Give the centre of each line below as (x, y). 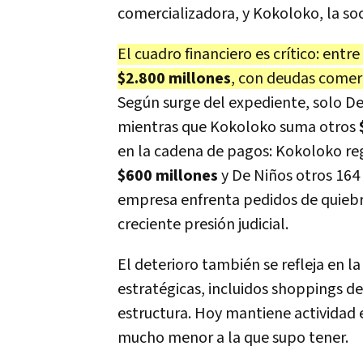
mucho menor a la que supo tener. (233, 338)
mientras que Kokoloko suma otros (238, 127)
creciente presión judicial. (203, 224)
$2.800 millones (174, 79)
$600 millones (168, 176)
